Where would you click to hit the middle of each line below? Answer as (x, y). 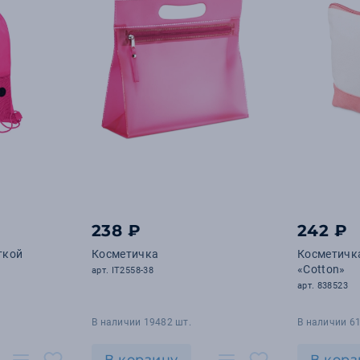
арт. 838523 (323, 286)
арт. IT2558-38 (123, 270)
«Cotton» (321, 269)
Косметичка (125, 254)
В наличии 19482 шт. (141, 322)
